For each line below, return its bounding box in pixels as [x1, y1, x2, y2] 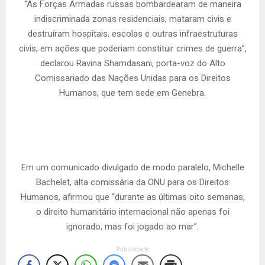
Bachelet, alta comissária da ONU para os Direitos [36, 177, 229, 188]
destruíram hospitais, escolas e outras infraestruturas [27, 28, 238, 40]
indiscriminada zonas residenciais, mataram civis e [34, 14, 231, 25]
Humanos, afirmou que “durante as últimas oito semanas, [20, 192, 245, 203]
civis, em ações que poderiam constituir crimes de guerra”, [18, 43, 247, 54]
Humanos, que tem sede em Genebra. [59, 88, 206, 99]
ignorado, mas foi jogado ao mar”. [66, 221, 199, 232]
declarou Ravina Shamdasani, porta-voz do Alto [40, 58, 225, 69]
